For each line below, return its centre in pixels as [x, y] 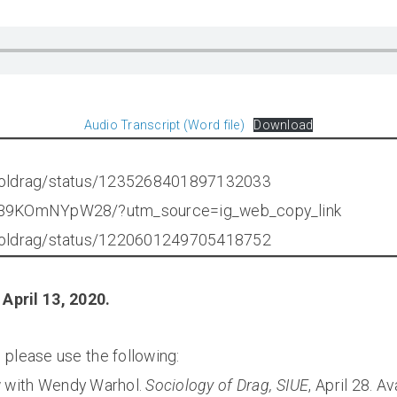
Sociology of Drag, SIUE [227, 385]
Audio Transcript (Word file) [164, 125]
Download [284, 125]
